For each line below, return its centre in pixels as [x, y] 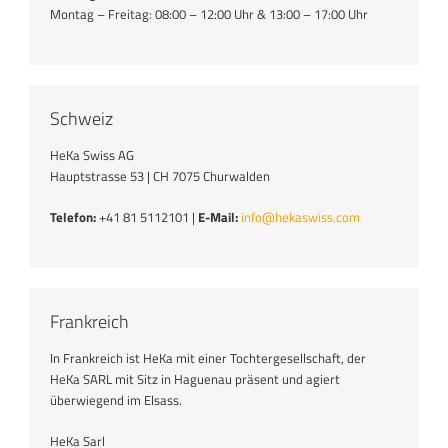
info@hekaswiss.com [300, 216]
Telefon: [73, 216]
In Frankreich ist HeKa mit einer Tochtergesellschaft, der [208, 357]
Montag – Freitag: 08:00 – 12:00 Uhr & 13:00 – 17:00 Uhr [209, 14]
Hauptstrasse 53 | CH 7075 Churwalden [160, 175]
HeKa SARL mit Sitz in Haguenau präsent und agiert [195, 378]
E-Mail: [218, 216]
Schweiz [81, 119]
